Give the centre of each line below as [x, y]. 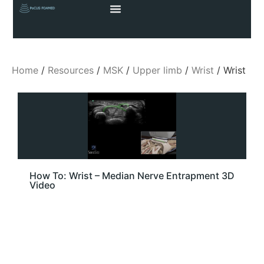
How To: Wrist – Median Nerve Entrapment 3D [132, 175]
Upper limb [157, 70]
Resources [71, 70]
